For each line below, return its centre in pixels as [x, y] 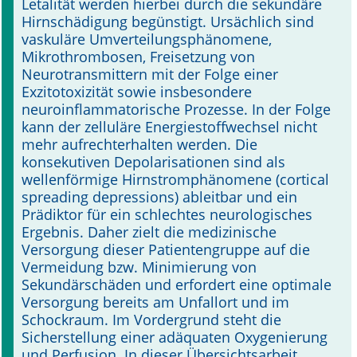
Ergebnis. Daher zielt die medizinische [149, 232]
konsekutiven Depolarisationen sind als [153, 162]
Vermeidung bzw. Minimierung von [139, 267]
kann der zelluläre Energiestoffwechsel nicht [169, 127]
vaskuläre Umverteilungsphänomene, [147, 39]
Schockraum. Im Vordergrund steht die [151, 320]
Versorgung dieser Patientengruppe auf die [166, 249]
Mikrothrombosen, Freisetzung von [138, 57]
